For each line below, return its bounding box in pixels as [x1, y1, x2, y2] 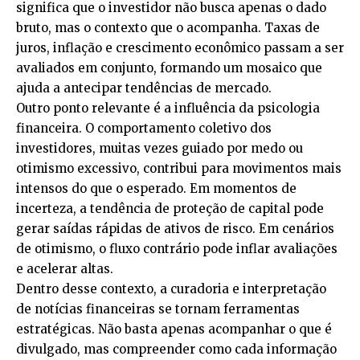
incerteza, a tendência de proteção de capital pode [16, 200, 324, 216]
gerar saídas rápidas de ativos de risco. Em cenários [16, 220, 334, 236]
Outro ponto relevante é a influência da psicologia [16, 100, 320, 116]
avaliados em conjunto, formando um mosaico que [16, 59, 322, 76]
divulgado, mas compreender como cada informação [16, 341, 337, 357]
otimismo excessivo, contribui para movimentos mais [16, 160, 342, 176]
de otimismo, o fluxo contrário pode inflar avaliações [16, 240, 337, 256]
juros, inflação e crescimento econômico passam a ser [16, 39, 344, 55]
